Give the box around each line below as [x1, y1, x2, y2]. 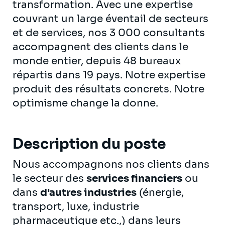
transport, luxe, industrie [13, 200, 139, 213]
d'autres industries [40, 186, 137, 199]
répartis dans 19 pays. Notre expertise [13, 68, 205, 81]
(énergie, [137, 186, 184, 199]
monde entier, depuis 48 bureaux [13, 54, 181, 67]
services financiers [86, 172, 182, 185]
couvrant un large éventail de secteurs [13, 12, 208, 25]
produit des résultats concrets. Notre [13, 82, 204, 95]
